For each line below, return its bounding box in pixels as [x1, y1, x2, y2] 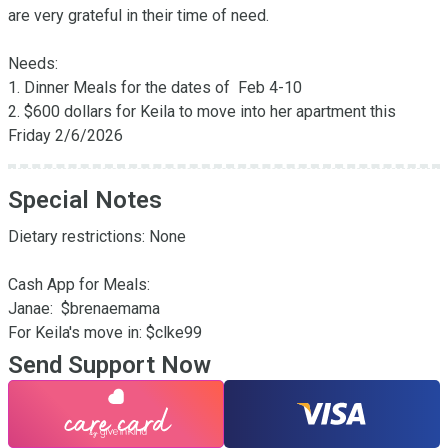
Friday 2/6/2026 [8, 126, 123, 145]
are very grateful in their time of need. [8, 6, 269, 25]
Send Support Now [8, 351, 211, 379]
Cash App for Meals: [8, 275, 154, 294]
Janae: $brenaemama [8, 299, 160, 318]
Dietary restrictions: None [8, 227, 186, 246]
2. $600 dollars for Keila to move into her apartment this [8, 102, 396, 121]
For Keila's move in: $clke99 [8, 323, 202, 342]
